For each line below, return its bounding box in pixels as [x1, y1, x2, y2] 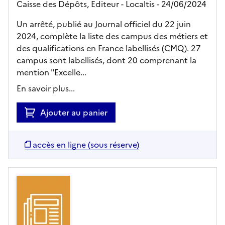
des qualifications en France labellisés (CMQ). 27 [17, 42, 201, 54]
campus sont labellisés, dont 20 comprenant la [17, 54, 196, 66]
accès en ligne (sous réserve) [33, 138, 139, 151]
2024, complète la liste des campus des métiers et [17, 30, 208, 42]
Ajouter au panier [40, 106, 107, 119]
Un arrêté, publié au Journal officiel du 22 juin [17, 18, 191, 30]
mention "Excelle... [17, 66, 86, 78]
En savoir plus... [17, 82, 75, 94]
